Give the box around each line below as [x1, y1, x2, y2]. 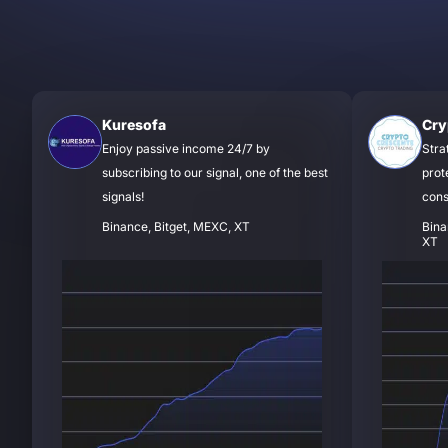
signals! [102, 189, 144, 204]
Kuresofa [102, 116, 166, 133]
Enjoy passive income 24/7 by [102, 141, 270, 156]
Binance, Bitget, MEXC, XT [102, 219, 250, 234]
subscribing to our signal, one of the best [102, 165, 328, 180]
